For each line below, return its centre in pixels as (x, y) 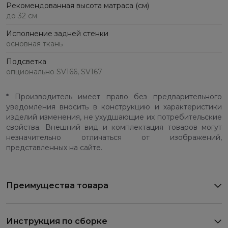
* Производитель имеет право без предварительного (114, 97)
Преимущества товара (57, 186)
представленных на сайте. (54, 148)
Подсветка (26, 62)
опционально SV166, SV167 (54, 72)
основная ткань (34, 44)
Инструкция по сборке (57, 221)
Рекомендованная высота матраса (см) (78, 6)
